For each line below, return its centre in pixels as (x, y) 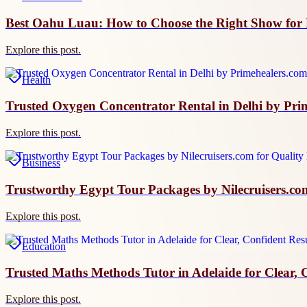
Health (36, 79)
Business (41, 163)
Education (44, 246)
